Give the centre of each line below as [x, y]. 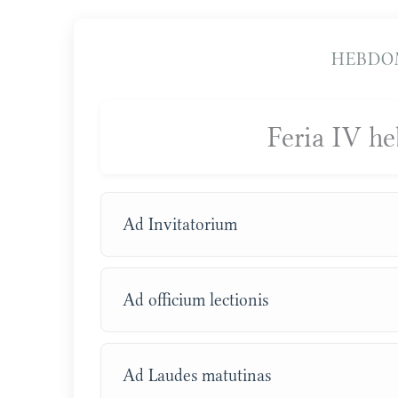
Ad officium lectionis [196, 299]
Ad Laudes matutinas [197, 375]
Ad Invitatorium [180, 224]
